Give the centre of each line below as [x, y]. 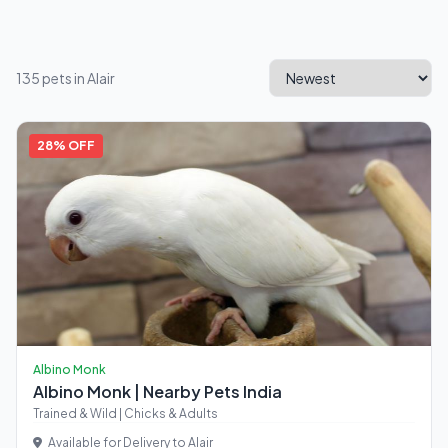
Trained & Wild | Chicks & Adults [125, 413]
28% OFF [66, 145]
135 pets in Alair [65, 78]
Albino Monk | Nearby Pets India [157, 391]
